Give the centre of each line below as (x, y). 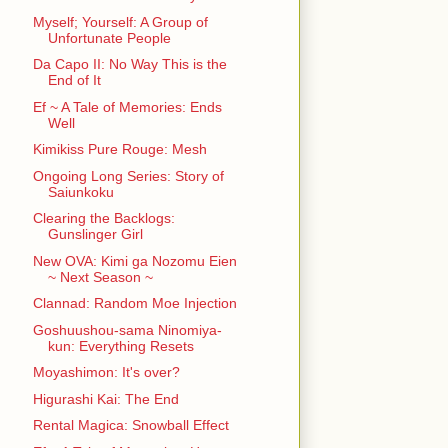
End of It (74, 80)
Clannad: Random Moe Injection (134, 303)
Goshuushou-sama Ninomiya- (127, 329)
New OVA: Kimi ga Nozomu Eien (134, 260)
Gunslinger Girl (95, 234)
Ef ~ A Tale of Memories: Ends (127, 106)
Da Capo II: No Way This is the (129, 64)
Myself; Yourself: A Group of (120, 21)
